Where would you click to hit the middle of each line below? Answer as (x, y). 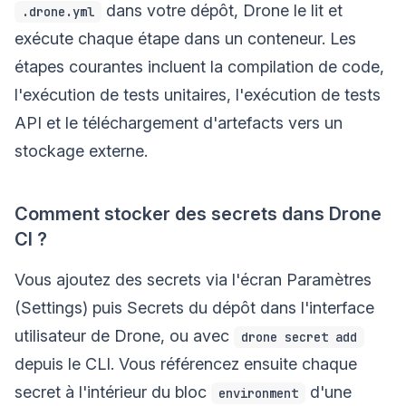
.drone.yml (58, 11)
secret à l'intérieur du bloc (113, 391)
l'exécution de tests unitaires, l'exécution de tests (198, 94)
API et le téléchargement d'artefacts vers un (179, 122)
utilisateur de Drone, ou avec (124, 335)
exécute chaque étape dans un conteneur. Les (185, 38)
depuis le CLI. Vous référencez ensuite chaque (186, 363)
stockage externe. (81, 150)
